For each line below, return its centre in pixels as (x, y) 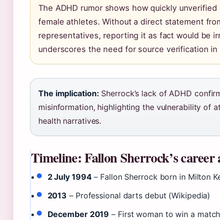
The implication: (69, 94)
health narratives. (70, 121)
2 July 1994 (69, 177)
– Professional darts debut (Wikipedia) (139, 196)
